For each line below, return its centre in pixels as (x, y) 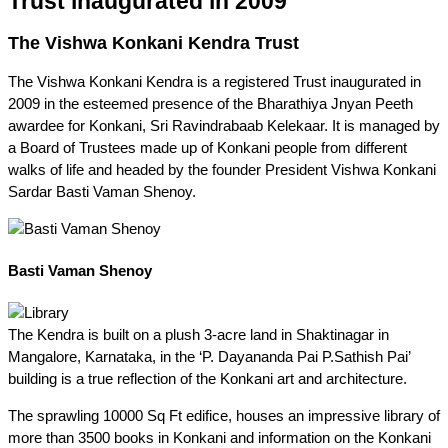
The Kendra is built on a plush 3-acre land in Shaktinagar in (198, 335)
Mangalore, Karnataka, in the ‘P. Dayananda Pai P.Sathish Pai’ (209, 357)
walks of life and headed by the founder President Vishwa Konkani (222, 170)
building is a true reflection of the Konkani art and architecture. (207, 379)
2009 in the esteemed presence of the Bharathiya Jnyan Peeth (210, 104)
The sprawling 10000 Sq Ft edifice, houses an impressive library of (224, 416)
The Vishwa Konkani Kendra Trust (153, 42)
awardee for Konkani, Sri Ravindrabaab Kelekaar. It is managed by (224, 126)
